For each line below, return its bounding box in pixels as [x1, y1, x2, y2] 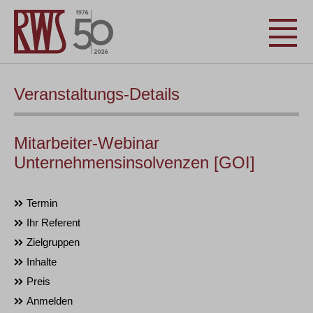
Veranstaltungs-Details [14, 85, 180, 103]
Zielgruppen [27, 236, 80, 248]
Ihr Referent [27, 217, 80, 228]
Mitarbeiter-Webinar [14, 133, 159, 152]
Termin [27, 197, 57, 209]
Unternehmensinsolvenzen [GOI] [14, 153, 255, 172]
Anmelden [27, 295, 73, 307]
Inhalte [27, 256, 57, 268]
